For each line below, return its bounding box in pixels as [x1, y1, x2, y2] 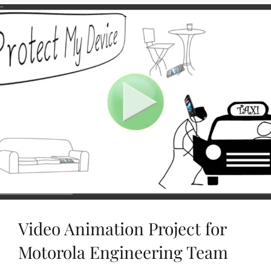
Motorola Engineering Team [18, 241, 228, 264]
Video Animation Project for [18, 217, 226, 240]
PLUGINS [146, 40, 198, 52]
